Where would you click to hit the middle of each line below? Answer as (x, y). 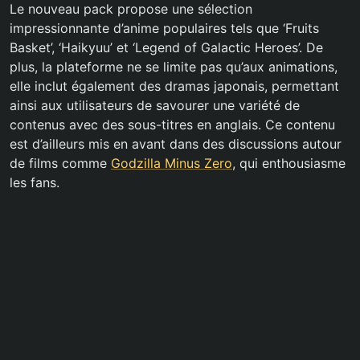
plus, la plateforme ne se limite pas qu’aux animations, (174, 67)
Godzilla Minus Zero (172, 164)
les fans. (35, 183)
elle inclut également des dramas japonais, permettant (174, 86)
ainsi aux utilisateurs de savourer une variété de (155, 106)
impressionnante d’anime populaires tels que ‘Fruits (164, 29)
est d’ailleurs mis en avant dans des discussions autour (176, 144)
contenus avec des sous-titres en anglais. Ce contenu (172, 125)
